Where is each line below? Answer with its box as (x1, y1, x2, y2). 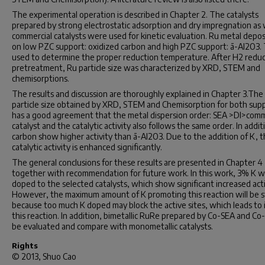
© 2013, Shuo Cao (12, 251, 76, 261)
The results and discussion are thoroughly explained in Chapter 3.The (12, 89, 263, 99)
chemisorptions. (12, 73, 69, 83)
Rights (12, 241, 38, 250)
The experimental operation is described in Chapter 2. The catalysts (12, 9, 258, 20)
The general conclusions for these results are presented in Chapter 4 (12, 157, 263, 167)
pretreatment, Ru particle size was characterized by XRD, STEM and (12, 63, 260, 73)
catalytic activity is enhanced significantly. (12, 142, 162, 152)
